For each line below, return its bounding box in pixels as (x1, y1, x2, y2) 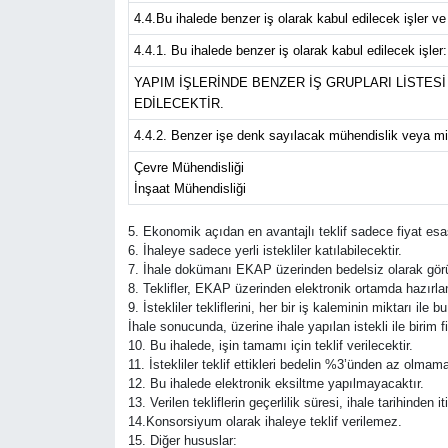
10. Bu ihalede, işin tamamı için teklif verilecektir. (127, 338, 413, 354)
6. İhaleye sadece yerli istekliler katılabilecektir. (127, 243, 402, 259)
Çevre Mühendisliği (133, 160, 244, 176)
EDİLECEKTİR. (133, 96, 224, 112)
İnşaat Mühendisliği (133, 181, 246, 197)
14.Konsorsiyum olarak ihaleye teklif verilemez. (127, 414, 402, 430)
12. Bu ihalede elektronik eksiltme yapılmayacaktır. (127, 376, 424, 392)
